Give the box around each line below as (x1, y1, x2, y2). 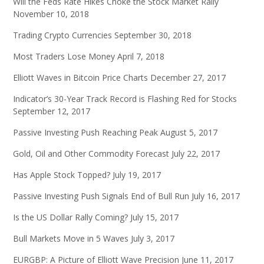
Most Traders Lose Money (13, 51, 115, 62)
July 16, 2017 (192, 190, 240, 202)
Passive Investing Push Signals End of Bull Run (13, 190, 189, 202)
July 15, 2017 (130, 212, 179, 223)
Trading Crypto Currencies (13, 29, 112, 41)
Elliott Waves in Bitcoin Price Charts (13, 72, 148, 84)
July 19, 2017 (113, 169, 161, 181)
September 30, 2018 (114, 29, 192, 41)
